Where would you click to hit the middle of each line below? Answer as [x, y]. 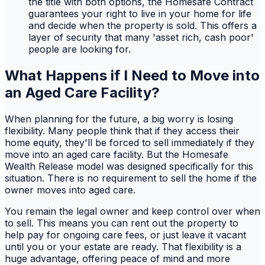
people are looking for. [80, 49]
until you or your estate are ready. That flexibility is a [123, 247]
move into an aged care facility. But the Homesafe [117, 155]
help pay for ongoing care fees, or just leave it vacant [125, 235]
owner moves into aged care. [70, 190]
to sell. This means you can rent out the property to [122, 223]
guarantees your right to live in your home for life [140, 14]
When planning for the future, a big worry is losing [119, 119]
